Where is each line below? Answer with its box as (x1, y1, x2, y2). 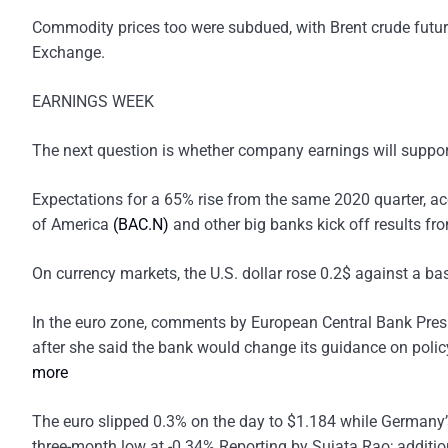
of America (32, 215, 113, 234)
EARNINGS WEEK (32, 92, 154, 111)
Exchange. (32, 43, 105, 62)
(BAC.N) (113, 215, 169, 234)
